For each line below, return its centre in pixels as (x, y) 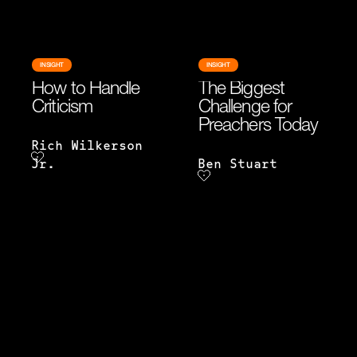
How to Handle (86, 90)
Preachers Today (258, 127)
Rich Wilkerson (87, 147)
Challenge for (245, 109)
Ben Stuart (237, 165)
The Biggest (241, 90)
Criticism (62, 109)
